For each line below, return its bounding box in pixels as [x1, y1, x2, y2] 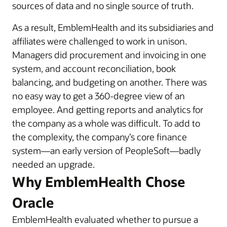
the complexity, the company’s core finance [12, 131, 187, 143]
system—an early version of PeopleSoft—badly [12, 144, 201, 157]
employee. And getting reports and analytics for [12, 103, 203, 116]
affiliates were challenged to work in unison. [12, 35, 187, 47]
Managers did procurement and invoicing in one [12, 49, 206, 61]
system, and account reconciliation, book [12, 62, 176, 74]
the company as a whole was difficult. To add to [12, 117, 200, 129]
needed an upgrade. [12, 158, 95, 170]
